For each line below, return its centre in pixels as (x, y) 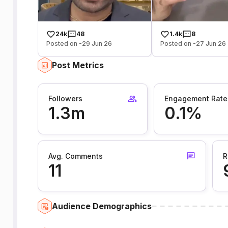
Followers (65, 99)
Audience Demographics (102, 206)
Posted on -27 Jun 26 (193, 43)
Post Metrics (78, 65)
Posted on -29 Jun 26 (79, 43)
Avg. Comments (75, 156)
